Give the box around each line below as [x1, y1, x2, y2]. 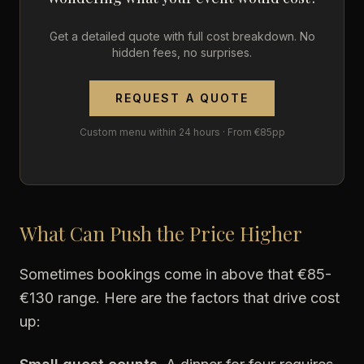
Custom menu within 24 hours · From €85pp [79, 126, 285, 138]
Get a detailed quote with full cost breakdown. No [49, 29, 315, 43]
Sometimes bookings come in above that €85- [19, 266, 331, 283]
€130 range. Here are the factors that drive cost [19, 289, 340, 306]
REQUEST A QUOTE [115, 91, 249, 105]
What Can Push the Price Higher [19, 220, 302, 246]
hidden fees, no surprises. [112, 45, 252, 59]
